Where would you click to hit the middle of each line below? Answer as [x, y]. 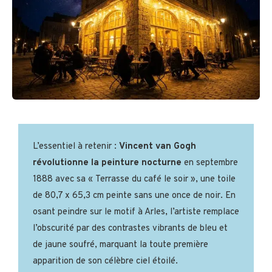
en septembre [210, 163]
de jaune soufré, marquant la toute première [121, 245]
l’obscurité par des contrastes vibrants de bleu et [130, 229]
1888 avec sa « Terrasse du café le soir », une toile [134, 180]
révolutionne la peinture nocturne [107, 163]
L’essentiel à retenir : [76, 147]
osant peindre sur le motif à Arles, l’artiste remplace [136, 212]
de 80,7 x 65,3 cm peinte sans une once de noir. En [134, 196]
